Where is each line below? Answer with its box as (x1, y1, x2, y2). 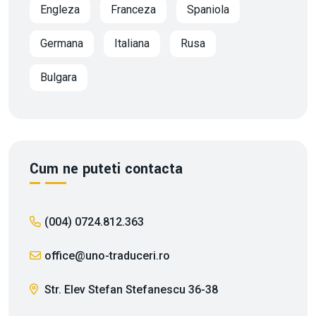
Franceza (111, 3, 156, 16)
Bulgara (40, 71, 77, 84)
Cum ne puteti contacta (30, 159, 183, 179)
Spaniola (187, 3, 229, 16)
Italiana (114, 37, 150, 50)
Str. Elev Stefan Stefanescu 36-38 (42, 283, 218, 296)
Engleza (40, 3, 80, 16)
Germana (40, 37, 83, 50)
